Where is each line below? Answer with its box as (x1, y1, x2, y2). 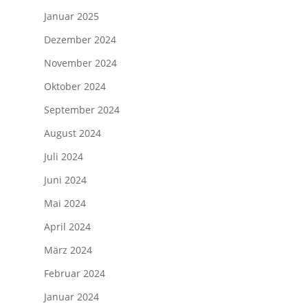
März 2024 (44, 243, 92, 257)
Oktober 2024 (44, 80, 106, 93)
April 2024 (44, 220, 91, 234)
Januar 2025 (44, 10, 99, 23)
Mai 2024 (44, 197, 86, 210)
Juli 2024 (44, 150, 83, 164)
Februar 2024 (44, 267, 105, 280)
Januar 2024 (44, 290, 99, 304)
